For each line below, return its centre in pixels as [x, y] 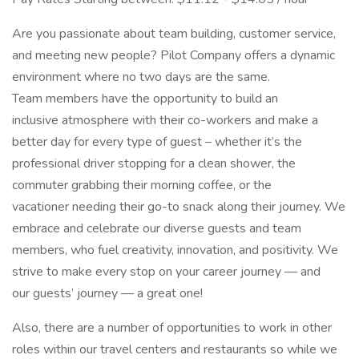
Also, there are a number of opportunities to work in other [172, 328]
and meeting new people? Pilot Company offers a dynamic [173, 55]
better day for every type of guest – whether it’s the [157, 142]
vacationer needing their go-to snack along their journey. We [179, 207]
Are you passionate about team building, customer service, [174, 34]
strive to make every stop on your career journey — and [166, 272]
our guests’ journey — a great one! [107, 293]
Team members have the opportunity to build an [145, 99]
